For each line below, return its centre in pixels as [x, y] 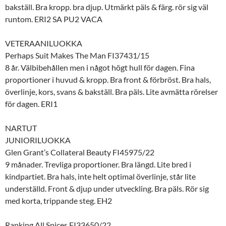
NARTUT [21, 128]
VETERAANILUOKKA [44, 43]
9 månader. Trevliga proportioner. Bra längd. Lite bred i [98, 164]
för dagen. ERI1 [31, 103]
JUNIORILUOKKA [38, 140]
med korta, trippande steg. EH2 [59, 200]
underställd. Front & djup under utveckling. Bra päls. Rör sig [107, 188]
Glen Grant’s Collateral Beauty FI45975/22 [80, 152]
